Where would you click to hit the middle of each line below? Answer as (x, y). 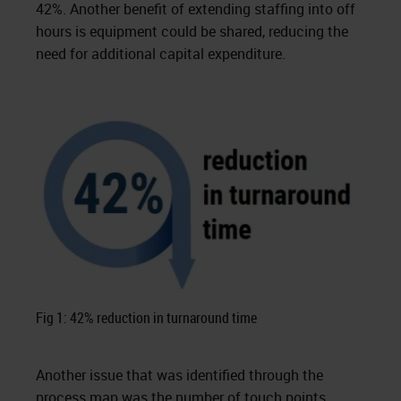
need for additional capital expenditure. (161, 54)
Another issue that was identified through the (179, 375)
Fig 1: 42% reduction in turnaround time (146, 318)
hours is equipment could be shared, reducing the (192, 31)
